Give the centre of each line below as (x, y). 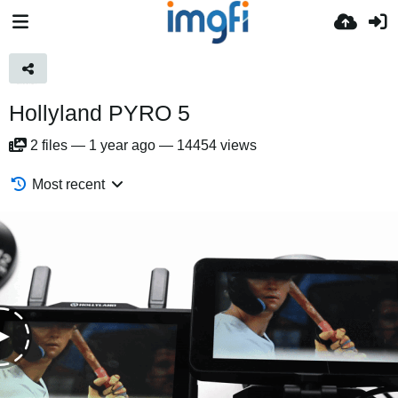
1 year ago (122, 145)
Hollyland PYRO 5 (99, 113)
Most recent (69, 184)
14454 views (217, 145)
